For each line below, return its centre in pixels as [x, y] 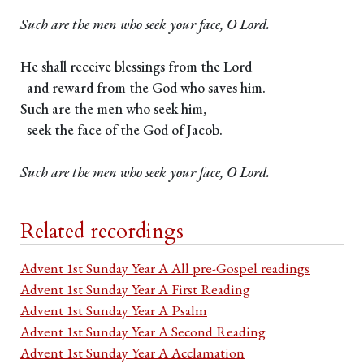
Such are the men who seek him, [114, 109]
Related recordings [102, 232]
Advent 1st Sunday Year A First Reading [135, 289]
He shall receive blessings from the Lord [136, 67]
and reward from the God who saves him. [143, 88]
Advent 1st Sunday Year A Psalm [114, 310]
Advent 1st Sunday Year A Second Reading [143, 331]
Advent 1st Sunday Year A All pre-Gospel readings [165, 268]
